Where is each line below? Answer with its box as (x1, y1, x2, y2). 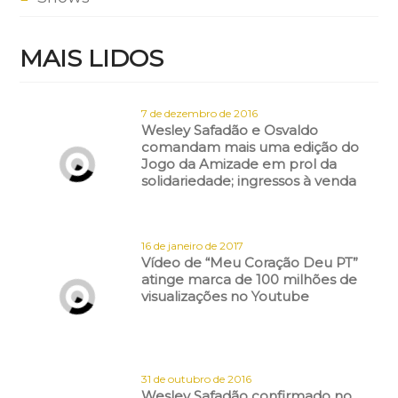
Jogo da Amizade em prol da (141, 155, 338, 172)
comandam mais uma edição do (141, 138, 360, 155)
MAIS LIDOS (20, 43, 164, 73)
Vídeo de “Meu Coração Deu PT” (141, 254, 359, 272)
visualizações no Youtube (141, 288, 310, 306)
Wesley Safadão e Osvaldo (141, 121, 319, 139)
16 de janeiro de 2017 (141, 239, 244, 253)
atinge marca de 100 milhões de (141, 271, 358, 289)
